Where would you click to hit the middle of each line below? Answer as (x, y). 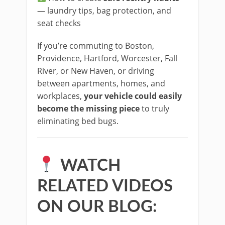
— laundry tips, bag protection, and (104, 11)
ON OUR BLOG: (97, 207)
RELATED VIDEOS (105, 186)
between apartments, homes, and (101, 83)
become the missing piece (88, 108)
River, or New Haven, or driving (96, 71)
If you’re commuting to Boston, (96, 46)
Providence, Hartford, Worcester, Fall (107, 58)
